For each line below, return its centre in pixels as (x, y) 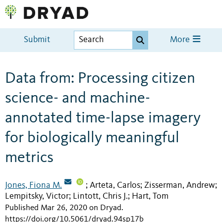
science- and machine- (78, 98)
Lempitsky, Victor (37, 196)
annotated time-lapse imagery (103, 118)
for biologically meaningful (92, 138)
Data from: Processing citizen (100, 79)
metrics (29, 158)
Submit (37, 40)
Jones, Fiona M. (33, 185)
